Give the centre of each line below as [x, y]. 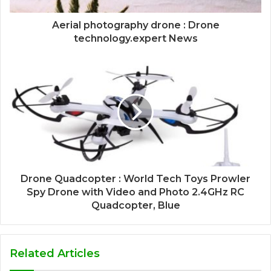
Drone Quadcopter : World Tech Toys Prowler [135, 178]
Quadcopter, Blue [135, 205]
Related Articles [55, 253]
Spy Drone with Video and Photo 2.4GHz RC [135, 192]
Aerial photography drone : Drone [135, 25]
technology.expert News [135, 38]
